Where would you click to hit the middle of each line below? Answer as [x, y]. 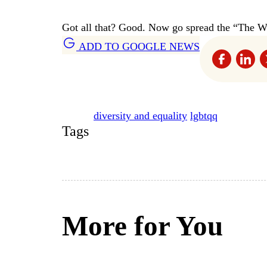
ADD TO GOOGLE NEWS [138, 47]
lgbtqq [204, 116]
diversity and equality [140, 116]
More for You [142, 226]
